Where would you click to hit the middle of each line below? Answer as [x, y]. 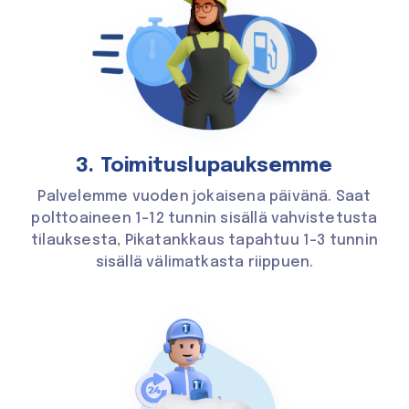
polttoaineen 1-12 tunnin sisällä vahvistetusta [204, 219]
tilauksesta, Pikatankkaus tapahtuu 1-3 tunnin [204, 241]
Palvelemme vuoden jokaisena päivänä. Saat [204, 197]
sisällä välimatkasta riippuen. [204, 263]
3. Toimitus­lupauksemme [204, 167]
